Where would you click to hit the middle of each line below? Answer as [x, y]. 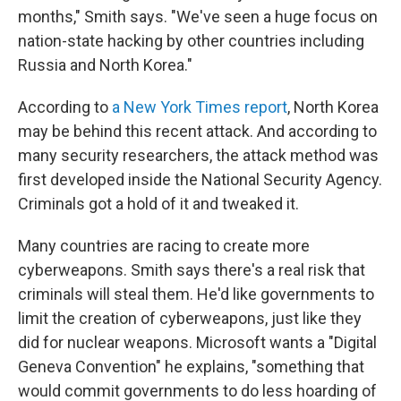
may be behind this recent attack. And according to [197, 132]
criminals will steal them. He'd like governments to [196, 294]
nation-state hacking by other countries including [191, 41]
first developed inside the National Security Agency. [200, 180]
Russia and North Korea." [105, 65]
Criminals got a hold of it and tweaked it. [158, 204]
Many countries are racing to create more [164, 246]
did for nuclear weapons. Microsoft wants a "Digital [197, 343]
